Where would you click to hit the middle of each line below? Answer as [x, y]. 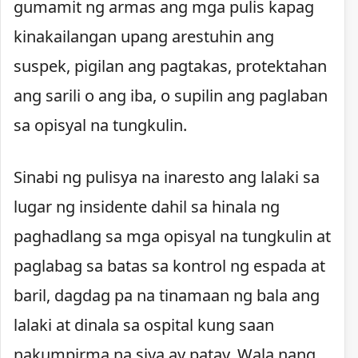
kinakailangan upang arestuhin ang [144, 36]
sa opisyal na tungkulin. [100, 125]
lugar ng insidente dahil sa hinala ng [147, 206]
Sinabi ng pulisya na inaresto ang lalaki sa [167, 177]
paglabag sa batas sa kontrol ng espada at [169, 265]
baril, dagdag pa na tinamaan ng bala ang [167, 295]
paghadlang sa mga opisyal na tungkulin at [172, 236]
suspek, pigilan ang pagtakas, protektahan [170, 66]
